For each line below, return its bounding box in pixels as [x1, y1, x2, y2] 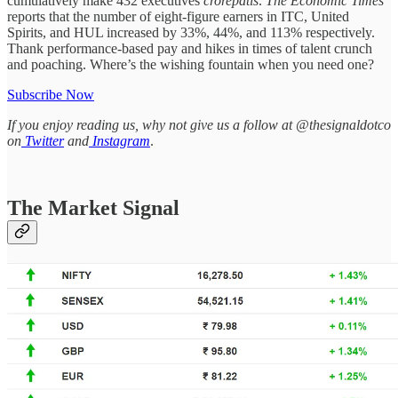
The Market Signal [7, 196, 179, 220]
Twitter [21, 132, 64, 148]
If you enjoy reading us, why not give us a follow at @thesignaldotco [7, 116, 391, 132]
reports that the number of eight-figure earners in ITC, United [7, 8, 349, 24]
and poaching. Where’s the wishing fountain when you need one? [7, 56, 374, 72]
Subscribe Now [7, 86, 94, 102]
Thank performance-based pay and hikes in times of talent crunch [7, 40, 372, 56]
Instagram [89, 132, 150, 148]
